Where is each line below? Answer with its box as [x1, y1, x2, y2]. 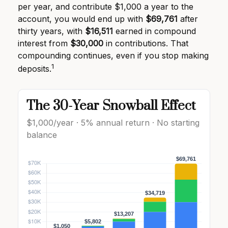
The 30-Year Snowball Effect [26, 98, 195, 115]
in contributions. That [103, 38, 188, 48]
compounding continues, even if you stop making [18, 50, 209, 61]
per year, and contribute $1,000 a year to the [18, 2, 193, 12]
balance [26, 130, 57, 140]
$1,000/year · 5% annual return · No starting [26, 118, 199, 128]
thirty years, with [18, 26, 85, 36]
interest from [18, 38, 70, 48]
